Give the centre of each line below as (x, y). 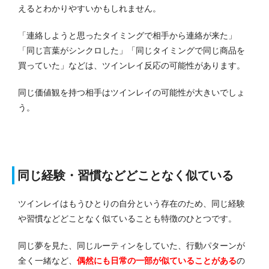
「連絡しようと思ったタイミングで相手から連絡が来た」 (127, 35)
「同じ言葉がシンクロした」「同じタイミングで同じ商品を (131, 50)
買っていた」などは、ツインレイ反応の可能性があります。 (131, 65)
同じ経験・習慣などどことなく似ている (125, 175)
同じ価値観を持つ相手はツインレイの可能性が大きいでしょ (131, 92)
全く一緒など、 (47, 260)
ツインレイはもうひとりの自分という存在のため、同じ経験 (131, 203)
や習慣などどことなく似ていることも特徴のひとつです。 (127, 218)
